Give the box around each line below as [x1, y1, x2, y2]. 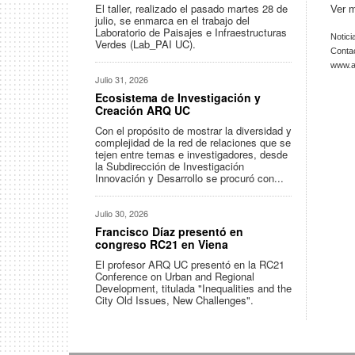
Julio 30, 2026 [95, 207, 148, 219]
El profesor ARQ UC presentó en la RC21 [95, 257, 284, 272]
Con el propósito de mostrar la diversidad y [95, 123, 292, 138]
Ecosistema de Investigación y [95, 90, 261, 105]
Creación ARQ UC [95, 102, 190, 118]
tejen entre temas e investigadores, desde [95, 147, 288, 162]
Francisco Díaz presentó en [95, 223, 243, 239]
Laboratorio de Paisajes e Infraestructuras [95, 25, 287, 40]
